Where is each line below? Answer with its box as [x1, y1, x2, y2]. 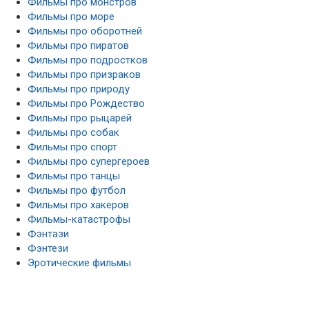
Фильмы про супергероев [28, 154, 150, 168]
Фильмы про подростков [28, 53, 148, 66]
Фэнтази [28, 227, 69, 240]
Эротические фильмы [28, 256, 131, 269]
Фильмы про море [28, 10, 114, 23]
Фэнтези [28, 241, 68, 255]
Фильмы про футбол [28, 183, 126, 197]
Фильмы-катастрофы [28, 212, 130, 226]
